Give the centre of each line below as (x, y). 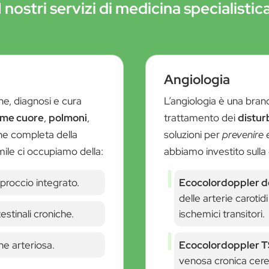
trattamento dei (201, 117)
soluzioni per (193, 134)
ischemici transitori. (222, 213)
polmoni (68, 117)
